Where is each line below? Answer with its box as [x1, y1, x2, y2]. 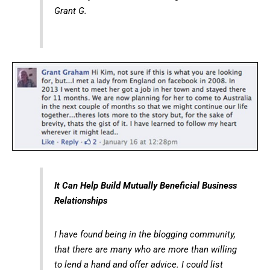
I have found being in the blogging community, [54, 228, 236, 240]
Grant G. [54, 5, 87, 16]
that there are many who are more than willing [54, 243, 237, 255]
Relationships [54, 195, 107, 206]
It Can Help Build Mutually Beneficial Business [54, 180, 237, 191]
